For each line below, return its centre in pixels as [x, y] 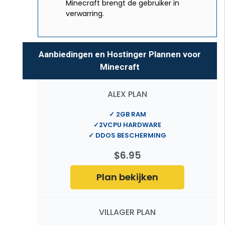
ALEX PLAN [127, 94]
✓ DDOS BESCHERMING [127, 135]
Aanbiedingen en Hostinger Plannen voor [120, 54]
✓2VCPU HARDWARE [127, 125]
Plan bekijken [127, 177]
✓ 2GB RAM [127, 114]
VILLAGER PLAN [127, 212]
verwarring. [85, 13]
